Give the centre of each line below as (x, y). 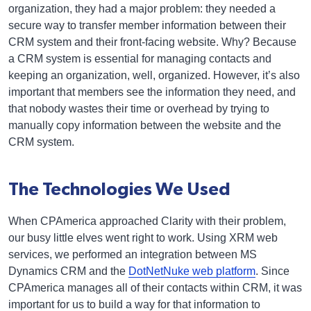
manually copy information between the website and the (145, 126)
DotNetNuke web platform (192, 271)
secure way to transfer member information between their (147, 26)
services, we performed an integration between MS (133, 254)
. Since (272, 271)
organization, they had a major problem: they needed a (142, 9)
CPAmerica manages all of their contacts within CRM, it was (155, 287)
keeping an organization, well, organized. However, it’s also (154, 76)
